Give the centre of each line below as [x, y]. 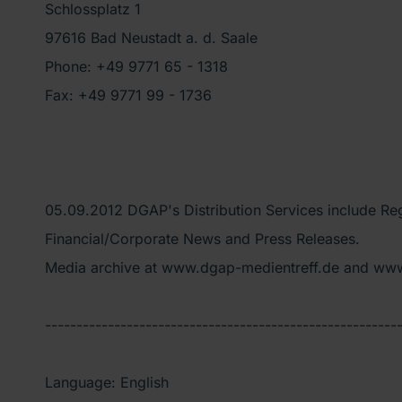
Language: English [107, 382]
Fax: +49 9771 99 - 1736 [128, 95]
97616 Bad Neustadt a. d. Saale [151, 37]
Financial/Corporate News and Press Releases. [202, 238]
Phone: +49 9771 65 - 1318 [136, 66]
